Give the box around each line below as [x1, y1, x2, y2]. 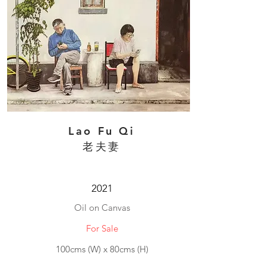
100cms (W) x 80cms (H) [55, 243, 148, 255]
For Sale [85, 223, 118, 234]
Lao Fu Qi [68, 124, 135, 138]
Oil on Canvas [74, 202, 130, 213]
